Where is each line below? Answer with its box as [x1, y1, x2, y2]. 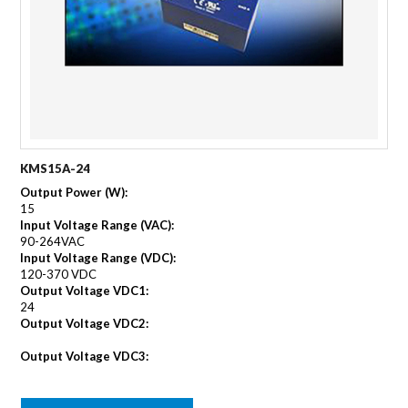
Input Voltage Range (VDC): [20, 250, 177, 265]
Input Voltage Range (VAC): [20, 217, 175, 232]
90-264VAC [20, 233, 86, 249]
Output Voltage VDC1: [20, 282, 149, 298]
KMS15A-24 [20, 160, 91, 176]
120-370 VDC [20, 266, 97, 281]
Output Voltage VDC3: [20, 348, 149, 363]
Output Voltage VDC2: [20, 315, 149, 331]
